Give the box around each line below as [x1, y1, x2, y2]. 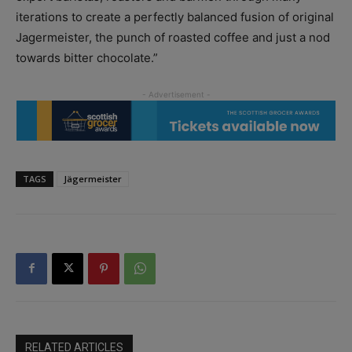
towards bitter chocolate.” [16, 50, 158, 66]
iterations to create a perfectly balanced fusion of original [16, 9, 334, 25]
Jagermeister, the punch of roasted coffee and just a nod [16, 30, 330, 46]
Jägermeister [64, 172, 122, 185]
